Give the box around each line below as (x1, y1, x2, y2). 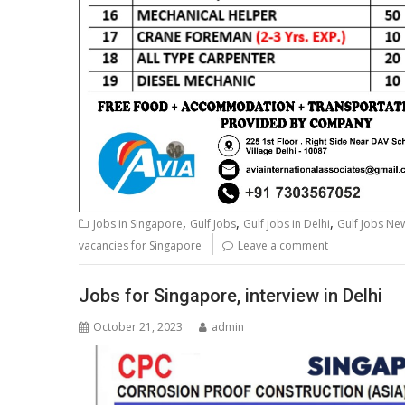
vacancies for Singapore (79, 238, 202, 254)
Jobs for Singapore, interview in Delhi (79, 284, 382, 306)
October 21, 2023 (93, 318, 183, 334)
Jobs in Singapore (93, 216, 183, 232)
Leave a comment (238, 238, 328, 254)
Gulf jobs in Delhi (243, 216, 330, 232)
